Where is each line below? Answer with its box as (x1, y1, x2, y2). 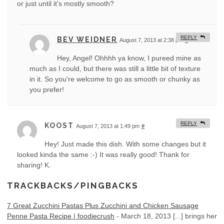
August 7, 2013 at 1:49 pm (76, 123, 139, 129)
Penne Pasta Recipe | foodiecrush (7, 212, 114, 220)
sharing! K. (17, 161, 51, 169)
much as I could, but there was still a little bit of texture (29, 64, 200, 73)
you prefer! (29, 85, 64, 94)
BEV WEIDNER (57, 35, 117, 44)
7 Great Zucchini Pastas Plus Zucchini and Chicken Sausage (7, 201, 198, 210)
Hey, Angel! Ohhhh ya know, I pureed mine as (57, 54, 201, 62)
